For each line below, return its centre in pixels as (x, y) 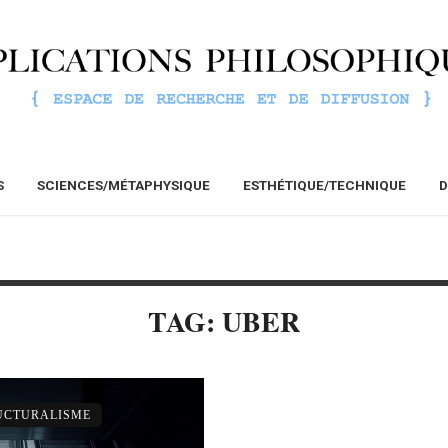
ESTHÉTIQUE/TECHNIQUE (324, 185)
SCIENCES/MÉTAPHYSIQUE (123, 185)
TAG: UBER (224, 322)
